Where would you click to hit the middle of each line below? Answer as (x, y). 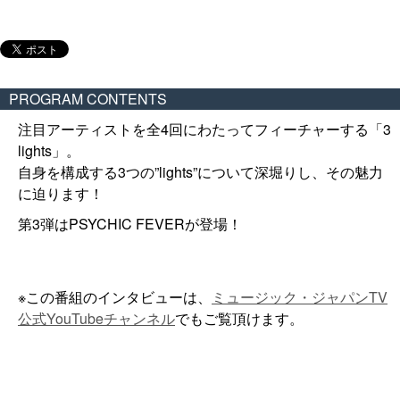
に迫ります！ (61, 194)
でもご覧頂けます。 (239, 319)
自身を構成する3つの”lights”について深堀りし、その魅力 (200, 172)
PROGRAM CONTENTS (88, 99)
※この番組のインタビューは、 (115, 297)
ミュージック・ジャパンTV (300, 297)
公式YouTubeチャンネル (96, 319)
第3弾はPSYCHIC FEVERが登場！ (130, 224)
